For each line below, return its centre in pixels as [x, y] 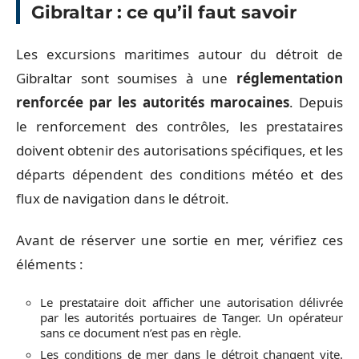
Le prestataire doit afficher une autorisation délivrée [192, 302]
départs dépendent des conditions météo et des [179, 174]
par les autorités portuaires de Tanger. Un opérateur [192, 317]
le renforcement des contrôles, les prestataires [179, 126]
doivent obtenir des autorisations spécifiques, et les [179, 150]
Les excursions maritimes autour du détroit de [179, 54]
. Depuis [316, 102]
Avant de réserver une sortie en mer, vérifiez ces [179, 240]
